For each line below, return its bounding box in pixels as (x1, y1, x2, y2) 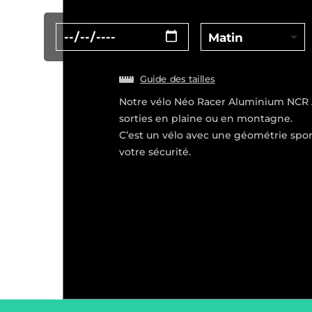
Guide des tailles (139, 72, 215, 84)
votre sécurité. (119, 145, 192, 158)
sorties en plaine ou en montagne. (119, 111, 293, 125)
